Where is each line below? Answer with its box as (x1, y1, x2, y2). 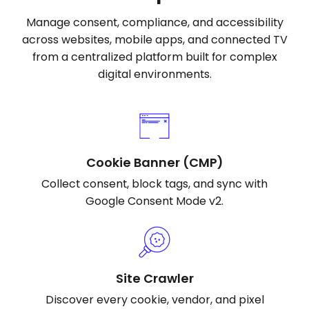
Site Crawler (115, 269, 194, 287)
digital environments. (97, 66, 212, 83)
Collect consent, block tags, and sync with (41, 176, 268, 192)
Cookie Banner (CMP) (86, 153, 223, 171)
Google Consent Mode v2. (86, 193, 223, 210)
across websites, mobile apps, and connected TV (21, 32, 288, 48)
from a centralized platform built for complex (32, 49, 277, 66)
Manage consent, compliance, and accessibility (26, 14, 283, 31)
